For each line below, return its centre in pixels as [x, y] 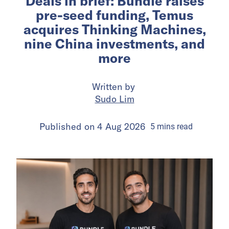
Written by [114, 87]
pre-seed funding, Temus [114, 15]
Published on [68, 127]
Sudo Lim [114, 99]
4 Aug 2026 [121, 127]
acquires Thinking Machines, [114, 30]
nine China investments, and [114, 44]
